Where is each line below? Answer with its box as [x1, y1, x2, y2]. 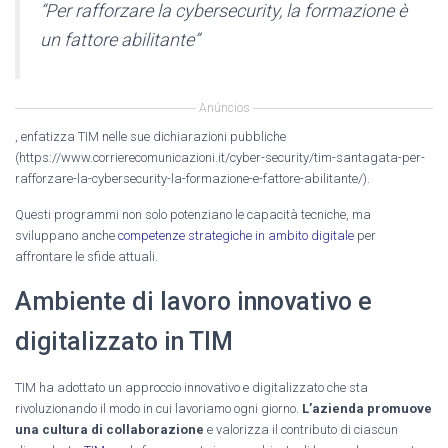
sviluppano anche [15, 227, 118, 243]
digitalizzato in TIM [15, 326, 233, 356]
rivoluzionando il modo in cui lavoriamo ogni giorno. [15, 400, 302, 416]
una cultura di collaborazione [15, 421, 204, 437]
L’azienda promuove [302, 400, 432, 416]
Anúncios [198, 100, 250, 115]
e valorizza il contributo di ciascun [204, 421, 398, 437]
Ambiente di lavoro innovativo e [15, 286, 372, 316]
